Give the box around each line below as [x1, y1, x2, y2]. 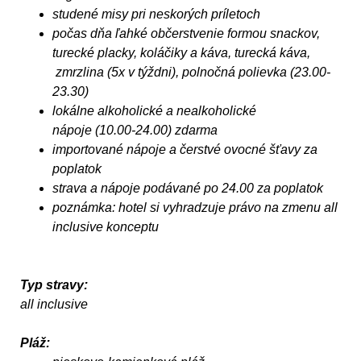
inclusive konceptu [52, 219, 159, 234]
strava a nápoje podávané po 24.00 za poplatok [52, 180, 323, 195]
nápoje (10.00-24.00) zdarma [52, 122, 218, 137]
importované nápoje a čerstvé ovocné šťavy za [52, 142, 317, 156]
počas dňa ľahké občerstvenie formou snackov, [52, 26, 320, 40]
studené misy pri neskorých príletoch [52, 6, 260, 21]
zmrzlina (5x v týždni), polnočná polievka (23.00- [52, 64, 330, 79]
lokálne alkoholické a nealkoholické [52, 103, 256, 118]
